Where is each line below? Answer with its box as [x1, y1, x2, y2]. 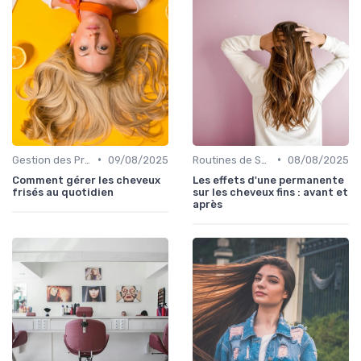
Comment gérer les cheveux [12, 173, 160, 186]
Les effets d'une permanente [193, 173, 344, 186]
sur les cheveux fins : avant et [193, 185, 348, 198]
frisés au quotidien [12, 185, 114, 198]
